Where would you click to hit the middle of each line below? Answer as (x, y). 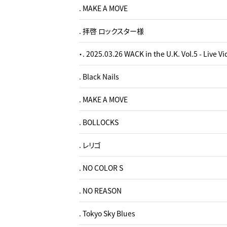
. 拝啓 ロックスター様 (111, 31)
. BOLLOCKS (99, 122)
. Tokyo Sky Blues (107, 213)
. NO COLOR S (101, 168)
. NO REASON (100, 191)
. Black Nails (99, 77)
